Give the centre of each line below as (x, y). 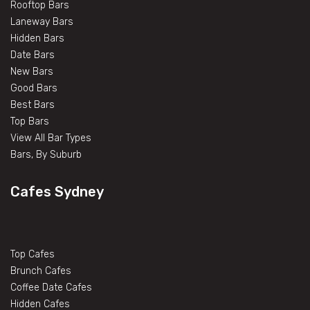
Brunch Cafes (41, 271)
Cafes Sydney (57, 191)
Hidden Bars (37, 38)
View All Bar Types (51, 138)
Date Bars (33, 55)
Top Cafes (33, 254)
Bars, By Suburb (46, 154)
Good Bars (34, 88)
